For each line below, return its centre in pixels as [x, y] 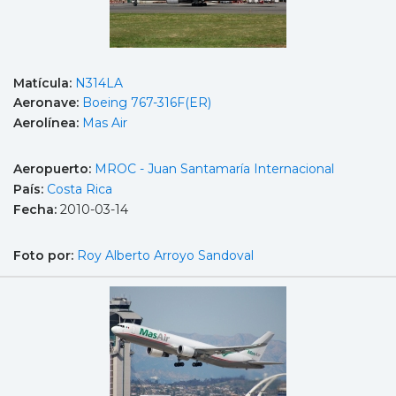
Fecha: [37, 209]
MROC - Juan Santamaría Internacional [214, 169]
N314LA [99, 83]
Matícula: [44, 83]
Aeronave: [48, 103]
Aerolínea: [48, 122]
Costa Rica [80, 190]
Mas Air [105, 122]
